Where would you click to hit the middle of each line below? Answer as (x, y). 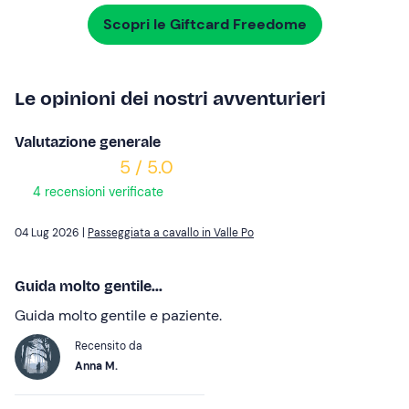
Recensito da (109, 346)
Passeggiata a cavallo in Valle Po (171, 233)
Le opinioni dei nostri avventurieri (170, 99)
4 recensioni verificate (96, 192)
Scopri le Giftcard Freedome (204, 25)
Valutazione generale (88, 142)
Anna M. (96, 367)
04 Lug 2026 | (51, 233)
